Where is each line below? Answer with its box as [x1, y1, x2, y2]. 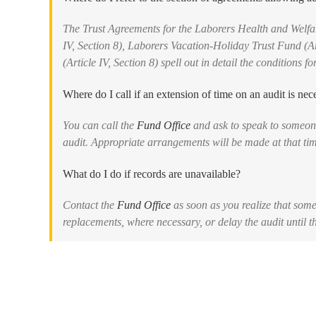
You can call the [63, 119, 137, 132]
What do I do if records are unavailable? [63, 168, 241, 181]
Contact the [63, 199, 117, 212]
